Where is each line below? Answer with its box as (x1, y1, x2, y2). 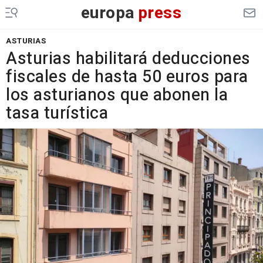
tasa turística (6, 101, 108, 126)
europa (80, 1, 135, 25)
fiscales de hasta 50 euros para (6, 65, 248, 89)
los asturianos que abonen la (6, 83, 228, 107)
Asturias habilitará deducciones (6, 46, 251, 71)
